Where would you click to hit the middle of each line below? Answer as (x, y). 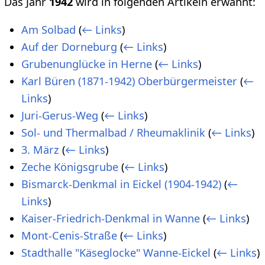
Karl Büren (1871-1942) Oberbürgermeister (129, 81)
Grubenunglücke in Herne (87, 64)
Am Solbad (49, 29)
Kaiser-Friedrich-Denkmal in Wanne (111, 218)
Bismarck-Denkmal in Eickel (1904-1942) (121, 184)
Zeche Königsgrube (70, 167)
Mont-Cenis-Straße (69, 235)
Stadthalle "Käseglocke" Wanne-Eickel (116, 252)
